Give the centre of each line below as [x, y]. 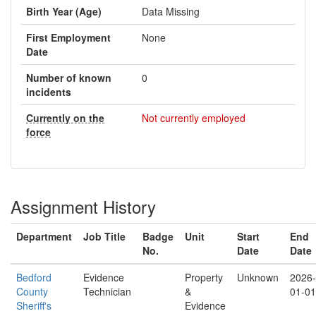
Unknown [258, 277]
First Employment [68, 37]
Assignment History [83, 206]
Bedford [34, 277]
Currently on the [65, 118]
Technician [107, 291]
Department [44, 236]
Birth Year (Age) [64, 11]
